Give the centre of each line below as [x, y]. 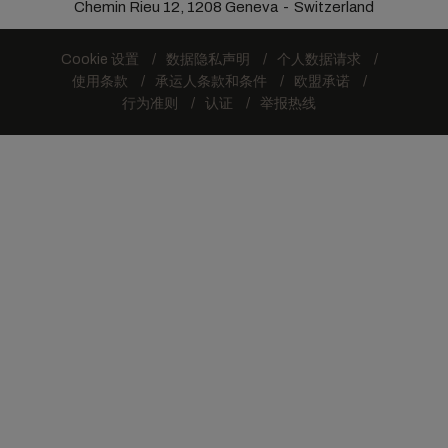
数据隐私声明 [207, 59]
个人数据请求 [318, 59]
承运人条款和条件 [210, 81]
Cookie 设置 [99, 59]
